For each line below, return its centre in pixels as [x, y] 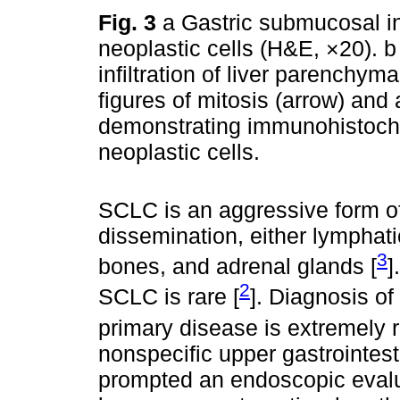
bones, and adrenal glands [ [237, 267]
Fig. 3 [130, 22]
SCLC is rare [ [169, 297]
